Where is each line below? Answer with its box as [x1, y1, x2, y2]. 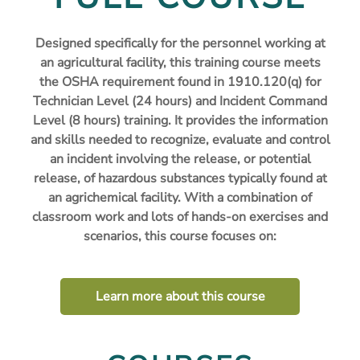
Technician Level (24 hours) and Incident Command [33, 92, 327, 111]
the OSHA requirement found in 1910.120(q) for [39, 73, 321, 92]
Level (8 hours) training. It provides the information [32, 112, 328, 130]
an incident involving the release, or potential [49, 150, 311, 169]
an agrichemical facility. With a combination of [48, 189, 312, 207]
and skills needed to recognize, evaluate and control [30, 131, 330, 149]
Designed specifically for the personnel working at [35, 35, 325, 53]
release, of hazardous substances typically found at [33, 170, 327, 188]
